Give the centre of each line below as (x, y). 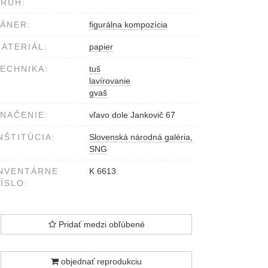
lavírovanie (110, 81)
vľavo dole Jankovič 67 (132, 115)
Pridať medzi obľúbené (100, 225)
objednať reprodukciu (100, 262)
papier (101, 47)
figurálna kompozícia (128, 25)
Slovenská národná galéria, (141, 137)
